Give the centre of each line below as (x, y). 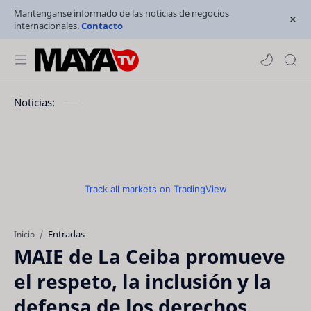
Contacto (102, 26)
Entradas (66, 234)
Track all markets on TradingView (155, 189)
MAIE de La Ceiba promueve (150, 256)
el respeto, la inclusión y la (143, 281)
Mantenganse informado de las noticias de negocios (121, 13)
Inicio (24, 234)
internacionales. (48, 26)
